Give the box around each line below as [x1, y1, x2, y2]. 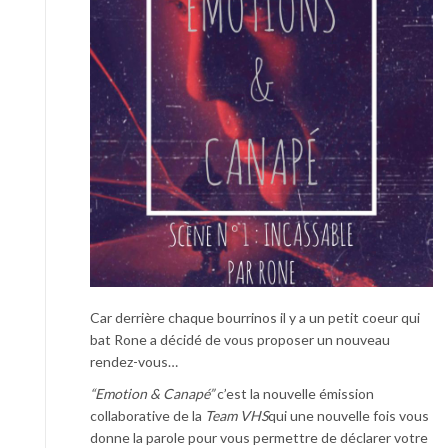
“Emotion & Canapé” [90, 385, 214, 402]
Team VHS [205, 407, 268, 424]
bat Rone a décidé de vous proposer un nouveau [90, 331, 390, 348]
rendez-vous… [90, 353, 178, 370]
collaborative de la [90, 407, 205, 424]
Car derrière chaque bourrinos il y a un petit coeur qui [90, 309, 420, 326]
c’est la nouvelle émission [214, 385, 374, 402]
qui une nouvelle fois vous [268, 407, 429, 424]
